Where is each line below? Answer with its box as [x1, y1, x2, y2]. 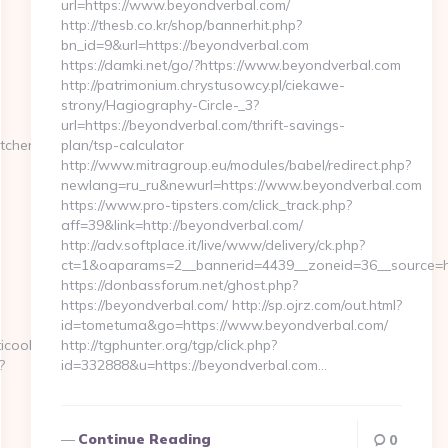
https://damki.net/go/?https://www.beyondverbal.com [60, 56, 401, 74]
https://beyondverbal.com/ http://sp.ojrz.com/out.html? [60, 296, 402, 314]
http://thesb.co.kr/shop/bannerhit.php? [60, 16, 302, 34]
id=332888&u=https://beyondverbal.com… [60, 356, 327, 374]
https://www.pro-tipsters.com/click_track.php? [60, 196, 352, 214]
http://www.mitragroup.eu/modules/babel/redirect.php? [60, 156, 411, 174]
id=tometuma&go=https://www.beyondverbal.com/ [60, 316, 388, 334]
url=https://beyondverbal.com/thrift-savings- [60, 116, 345, 134]
